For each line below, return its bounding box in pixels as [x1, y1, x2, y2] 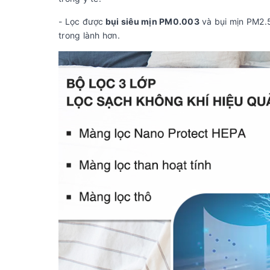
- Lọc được [58, 16, 104, 27]
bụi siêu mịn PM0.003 [103, 16, 199, 27]
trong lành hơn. [58, 30, 120, 41]
